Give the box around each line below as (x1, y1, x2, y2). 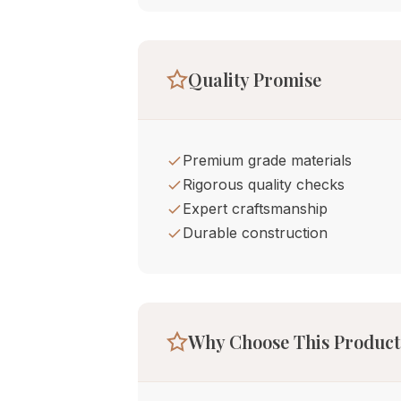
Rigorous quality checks (183, 175, 345, 193)
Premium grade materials (183, 151, 352, 169)
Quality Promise (188, 67, 321, 91)
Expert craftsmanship (183, 200, 328, 218)
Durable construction (183, 224, 328, 242)
